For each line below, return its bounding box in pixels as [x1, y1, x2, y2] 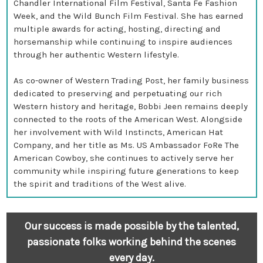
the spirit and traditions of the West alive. [14, 178, 186, 189]
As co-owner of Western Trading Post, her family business [14, 75, 249, 86]
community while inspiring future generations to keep [14, 166, 239, 176]
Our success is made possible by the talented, [24, 219, 239, 232]
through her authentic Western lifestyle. [14, 49, 179, 60]
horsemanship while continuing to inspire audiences [14, 36, 232, 47]
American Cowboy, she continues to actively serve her [14, 153, 234, 163]
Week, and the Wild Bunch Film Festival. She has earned [14, 11, 244, 21]
